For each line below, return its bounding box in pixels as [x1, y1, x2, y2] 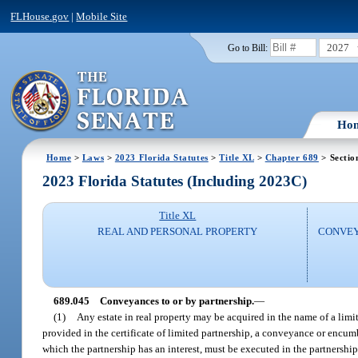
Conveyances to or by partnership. [99, 294, 254, 307]
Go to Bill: [227, 42, 268, 53]
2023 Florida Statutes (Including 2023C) [42, 173, 308, 190]
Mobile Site [76, 10, 128, 22]
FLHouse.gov [10, 10, 70, 22]
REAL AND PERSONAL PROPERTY [97, 225, 258, 238]
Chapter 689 [265, 152, 319, 162]
